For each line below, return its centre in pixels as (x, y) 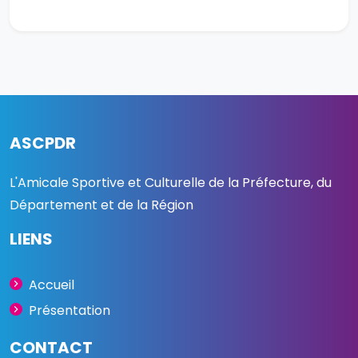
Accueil (52, 285)
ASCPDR (43, 143)
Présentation (70, 311)
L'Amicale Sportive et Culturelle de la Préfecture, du (171, 183)
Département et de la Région (101, 205)
